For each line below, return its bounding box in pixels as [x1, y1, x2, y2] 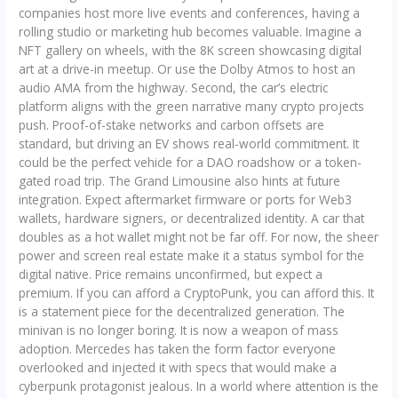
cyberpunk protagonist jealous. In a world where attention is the [19, 377, 379, 394]
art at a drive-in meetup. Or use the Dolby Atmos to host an [19, 60, 356, 77]
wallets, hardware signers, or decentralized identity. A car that [19, 209, 365, 227]
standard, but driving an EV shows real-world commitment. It [19, 134, 360, 152]
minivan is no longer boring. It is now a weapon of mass [19, 321, 339, 338]
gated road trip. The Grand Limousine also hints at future [19, 171, 341, 189]
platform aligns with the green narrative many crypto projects [19, 97, 365, 115]
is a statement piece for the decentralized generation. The [19, 302, 346, 320]
